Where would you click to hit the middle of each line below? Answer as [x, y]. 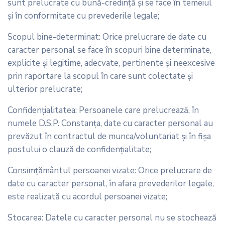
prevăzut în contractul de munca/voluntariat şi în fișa [109, 136]
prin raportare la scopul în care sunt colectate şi [100, 76]
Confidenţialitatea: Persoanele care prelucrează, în [103, 110]
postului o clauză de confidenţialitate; [79, 149]
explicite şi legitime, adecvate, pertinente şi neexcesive [111, 63]
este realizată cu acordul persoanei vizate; [87, 196]
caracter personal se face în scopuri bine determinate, [109, 50]
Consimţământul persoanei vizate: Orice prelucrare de [110, 170]
